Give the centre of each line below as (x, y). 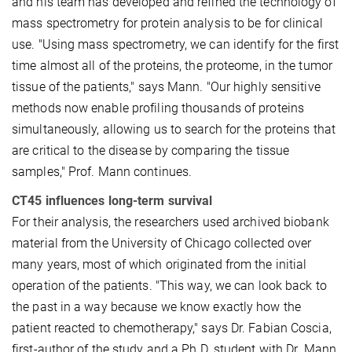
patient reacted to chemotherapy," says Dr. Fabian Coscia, (172, 328)
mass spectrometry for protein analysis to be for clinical (167, 23)
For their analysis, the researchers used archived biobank (170, 222)
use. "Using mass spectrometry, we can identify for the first (176, 44)
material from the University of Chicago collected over (162, 243)
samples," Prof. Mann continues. (102, 171)
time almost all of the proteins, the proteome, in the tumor (172, 65)
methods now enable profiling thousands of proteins (158, 108)
